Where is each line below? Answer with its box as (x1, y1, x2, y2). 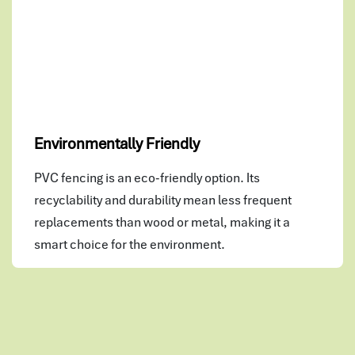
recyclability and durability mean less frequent (34, 190, 292, 208)
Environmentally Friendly (34, 132, 200, 154)
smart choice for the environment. (34, 235, 225, 253)
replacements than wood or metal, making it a (34, 212, 290, 231)
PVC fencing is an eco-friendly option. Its (34, 168, 260, 186)
